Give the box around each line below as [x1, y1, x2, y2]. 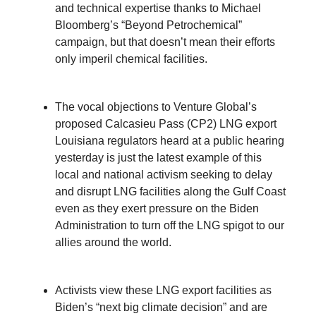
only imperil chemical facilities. [55, 53, 207, 66]
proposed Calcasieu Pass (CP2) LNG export [55, 118, 276, 130]
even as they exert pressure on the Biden [55, 202, 259, 215]
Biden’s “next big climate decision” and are [55, 301, 267, 314]
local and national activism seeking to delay [55, 169, 272, 181]
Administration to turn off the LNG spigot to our [55, 219, 284, 232]
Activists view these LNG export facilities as [55, 284, 272, 297]
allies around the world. [55, 236, 171, 249]
